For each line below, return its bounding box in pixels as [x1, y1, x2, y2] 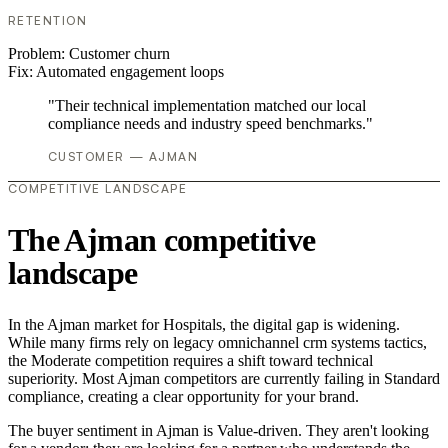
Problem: [8, 45, 69, 63]
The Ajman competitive [8, 221, 316, 258]
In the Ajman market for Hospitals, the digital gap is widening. [8, 316, 400, 334]
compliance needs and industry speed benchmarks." [48, 115, 373, 133]
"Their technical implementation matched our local [48, 97, 366, 115]
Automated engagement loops [36, 63, 224, 81]
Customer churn [69, 45, 170, 63]
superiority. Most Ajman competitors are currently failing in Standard [8, 370, 440, 388]
